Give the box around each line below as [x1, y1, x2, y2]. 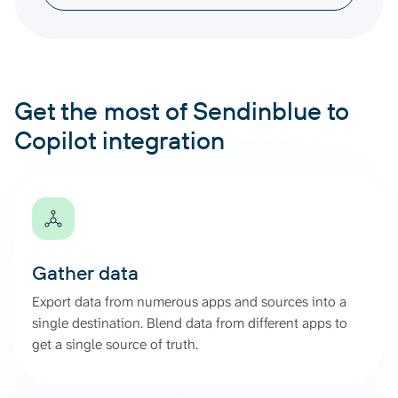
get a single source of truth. [32, 334, 198, 354]
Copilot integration [14, 123, 225, 155]
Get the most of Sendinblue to [14, 94, 349, 126]
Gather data [32, 259, 139, 285]
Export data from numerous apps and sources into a [32, 291, 346, 311]
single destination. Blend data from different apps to [32, 313, 347, 332]
